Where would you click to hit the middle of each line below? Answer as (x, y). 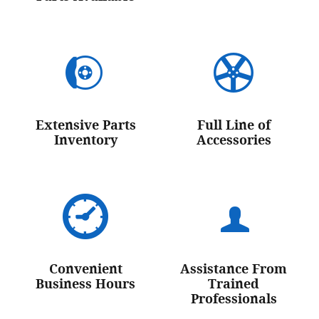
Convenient (85, 269)
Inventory (85, 140)
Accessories (234, 140)
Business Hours (85, 284)
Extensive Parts (85, 125)
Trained (234, 284)
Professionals (234, 299)
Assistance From (234, 269)
